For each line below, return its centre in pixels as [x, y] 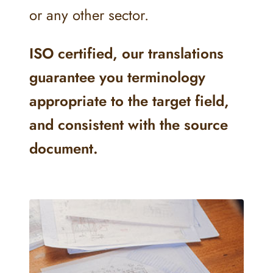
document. [64, 148]
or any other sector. [89, 15]
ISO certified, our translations [126, 53]
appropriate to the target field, [129, 101]
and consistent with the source [129, 125]
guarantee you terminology [117, 77]
